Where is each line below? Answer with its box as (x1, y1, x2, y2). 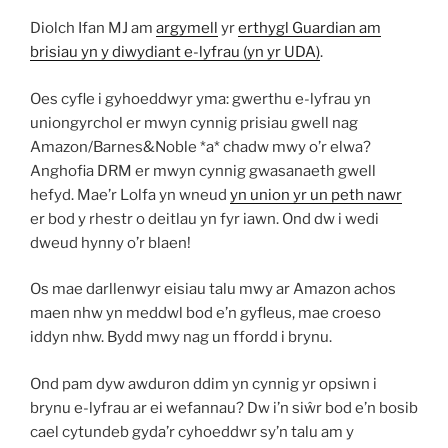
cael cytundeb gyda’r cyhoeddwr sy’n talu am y (30, 422, 354, 441)
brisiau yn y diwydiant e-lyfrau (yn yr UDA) (30, 43, 320, 61)
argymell (156, 19, 218, 37)
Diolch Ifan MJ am (30, 19, 156, 37)
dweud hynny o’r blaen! (30, 233, 191, 252)
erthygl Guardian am (238, 19, 381, 37)
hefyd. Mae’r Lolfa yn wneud (30, 185, 230, 204)
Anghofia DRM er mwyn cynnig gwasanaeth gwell (30, 161, 376, 180)
